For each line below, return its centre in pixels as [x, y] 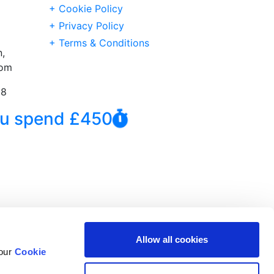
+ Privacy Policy [87, 25]
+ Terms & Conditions [99, 43]
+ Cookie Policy [86, 8]
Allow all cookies [172, 239]
